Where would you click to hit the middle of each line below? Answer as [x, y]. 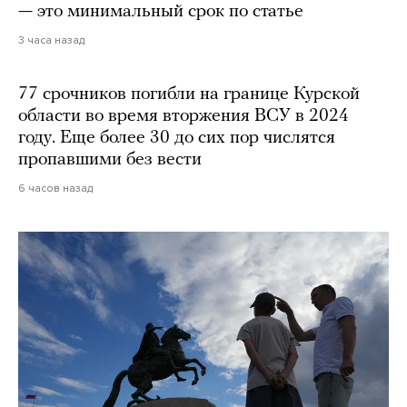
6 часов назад [55, 188]
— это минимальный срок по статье [161, 11]
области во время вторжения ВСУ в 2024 [184, 116]
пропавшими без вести [110, 159]
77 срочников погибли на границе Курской [189, 94]
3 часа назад [51, 40]
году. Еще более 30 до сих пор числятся [177, 138]
